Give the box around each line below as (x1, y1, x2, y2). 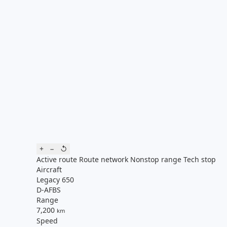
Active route (36, 154, 77, 164)
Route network (77, 154, 128, 164)
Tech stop (181, 154, 216, 164)
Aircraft (36, 164, 62, 174)
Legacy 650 (36, 174, 74, 184)
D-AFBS (36, 184, 61, 195)
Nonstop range (128, 154, 181, 164)
